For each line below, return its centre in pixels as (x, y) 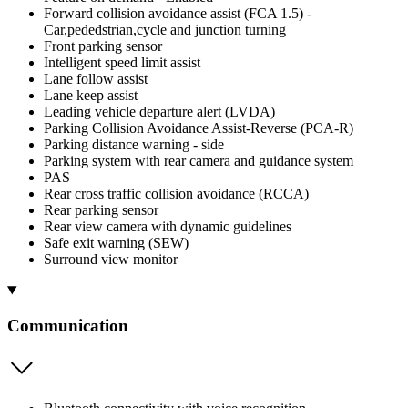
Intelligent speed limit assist (122, 63)
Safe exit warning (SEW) (116, 243)
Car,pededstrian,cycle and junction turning (165, 30)
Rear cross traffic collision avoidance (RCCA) (176, 194)
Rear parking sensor (101, 210)
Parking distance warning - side (134, 145)
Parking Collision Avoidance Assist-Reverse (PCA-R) (199, 128)
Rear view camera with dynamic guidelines (168, 227)
